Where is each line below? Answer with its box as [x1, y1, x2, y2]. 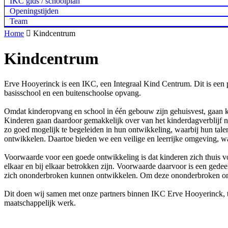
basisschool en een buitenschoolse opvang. [4, 88, 141, 97]
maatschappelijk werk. [4, 198, 76, 207]
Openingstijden [10, 7, 59, 15]
